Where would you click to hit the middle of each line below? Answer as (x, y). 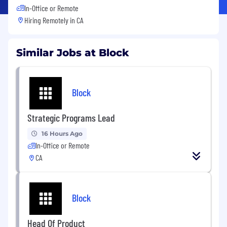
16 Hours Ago (62, 133)
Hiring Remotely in (50, 20)
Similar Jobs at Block (73, 52)
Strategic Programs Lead (71, 117)
